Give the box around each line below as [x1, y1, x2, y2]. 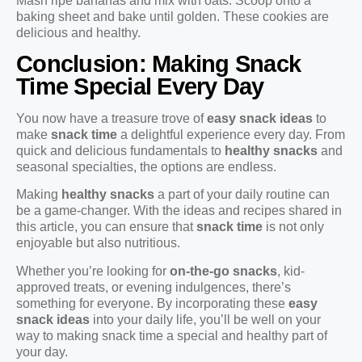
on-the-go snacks [170, 263, 277, 278]
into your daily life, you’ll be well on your [90, 312, 321, 326]
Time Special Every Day [16, 74, 264, 100]
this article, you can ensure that [16, 220, 196, 234]
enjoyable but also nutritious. [16, 236, 180, 250]
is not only [263, 220, 324, 234]
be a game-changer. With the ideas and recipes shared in [16, 204, 342, 218]
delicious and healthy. [16, 25, 141, 40]
